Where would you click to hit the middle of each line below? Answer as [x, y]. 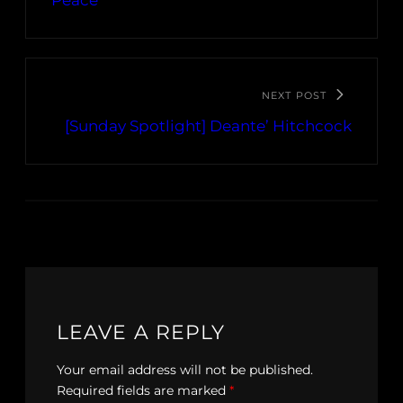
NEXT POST [294, 96]
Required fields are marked [143, 391]
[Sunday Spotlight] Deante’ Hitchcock [208, 126]
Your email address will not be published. [185, 370]
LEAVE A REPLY [141, 333]
